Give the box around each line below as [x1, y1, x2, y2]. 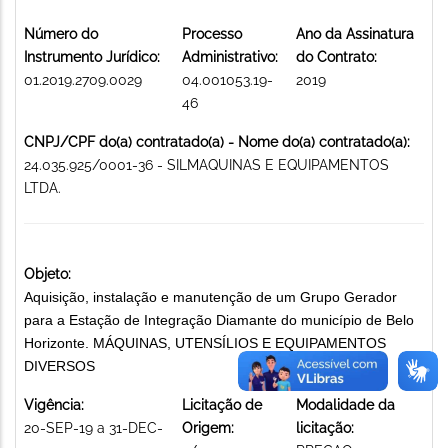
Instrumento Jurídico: [24, 48, 160, 65]
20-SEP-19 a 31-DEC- [24, 419, 163, 436]
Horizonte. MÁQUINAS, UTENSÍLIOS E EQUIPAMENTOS [24, 334, 386, 351]
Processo [182, 25, 242, 42]
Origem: [182, 419, 234, 436]
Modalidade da [296, 396, 395, 413]
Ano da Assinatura [296, 25, 414, 42]
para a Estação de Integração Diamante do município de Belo [24, 311, 414, 328]
